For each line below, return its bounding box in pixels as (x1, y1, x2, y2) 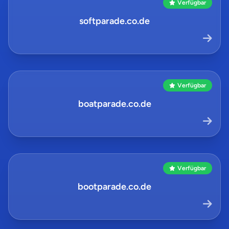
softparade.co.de (79, 15, 150, 27)
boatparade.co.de (78, 98, 151, 109)
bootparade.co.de (78, 181, 151, 192)
